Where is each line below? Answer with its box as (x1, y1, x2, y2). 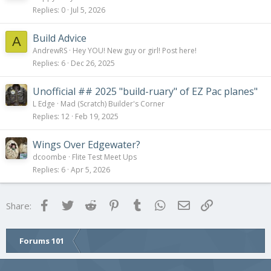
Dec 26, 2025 (71, 57, 115, 68)
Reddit (98, 198, 126, 211)
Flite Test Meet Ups (72, 151, 137, 162)
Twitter (75, 198, 106, 211)
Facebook (51, 198, 92, 211)
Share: (6, 199, 31, 212)
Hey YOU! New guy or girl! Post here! (73, 45, 197, 56)
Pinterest (121, 198, 161, 211)
